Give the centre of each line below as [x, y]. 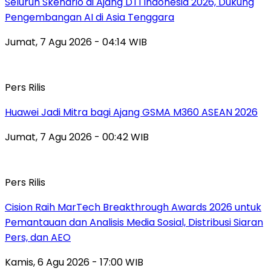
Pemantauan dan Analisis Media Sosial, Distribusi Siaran [134, 223]
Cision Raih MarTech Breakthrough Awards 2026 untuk [133, 207]
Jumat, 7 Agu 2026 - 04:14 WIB [76, 42]
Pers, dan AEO [38, 238]
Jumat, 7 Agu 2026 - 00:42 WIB [77, 137]
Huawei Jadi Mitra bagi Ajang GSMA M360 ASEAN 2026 [131, 113]
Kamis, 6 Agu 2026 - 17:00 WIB [74, 263]
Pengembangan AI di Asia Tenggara [90, 18]
